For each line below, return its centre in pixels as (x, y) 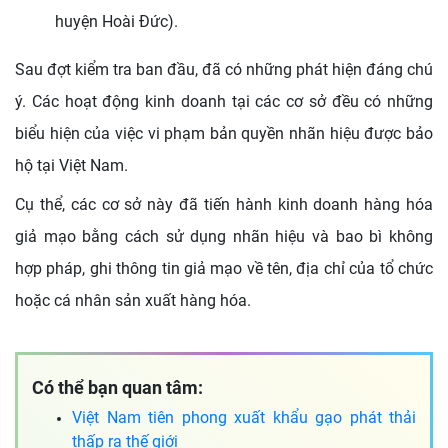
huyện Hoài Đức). (116, 21)
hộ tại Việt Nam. (71, 165)
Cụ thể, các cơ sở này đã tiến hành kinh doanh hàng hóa (224, 204)
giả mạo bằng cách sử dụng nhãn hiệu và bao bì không (224, 236)
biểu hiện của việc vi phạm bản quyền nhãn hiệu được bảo (224, 133)
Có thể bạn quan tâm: (117, 387)
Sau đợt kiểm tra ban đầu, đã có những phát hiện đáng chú (224, 69)
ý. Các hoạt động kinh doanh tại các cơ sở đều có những (224, 101)
